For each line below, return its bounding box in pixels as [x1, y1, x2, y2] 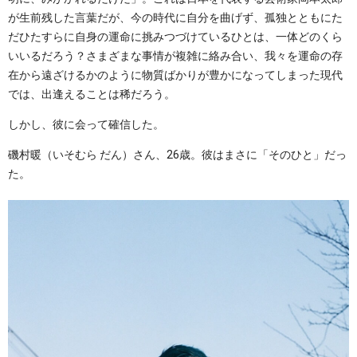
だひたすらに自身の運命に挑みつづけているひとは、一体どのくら [8, 29, 343, 43]
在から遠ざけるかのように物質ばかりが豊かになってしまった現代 [8, 68, 343, 81]
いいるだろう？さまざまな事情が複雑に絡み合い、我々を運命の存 [8, 49, 343, 62]
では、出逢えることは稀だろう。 [8, 87, 175, 100]
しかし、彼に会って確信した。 [8, 117, 164, 131]
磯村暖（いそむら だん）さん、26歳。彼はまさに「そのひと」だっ [8, 147, 347, 161]
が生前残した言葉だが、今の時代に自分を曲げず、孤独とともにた [8, 10, 343, 24]
